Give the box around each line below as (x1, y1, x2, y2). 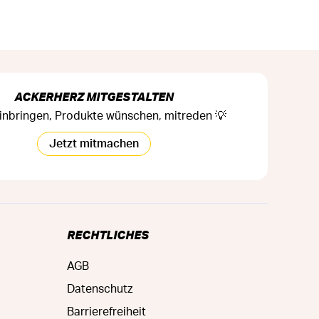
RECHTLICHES (67, 226, 149, 242)
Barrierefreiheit (67, 305, 146, 318)
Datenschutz (67, 283, 132, 295)
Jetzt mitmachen (48, 137, 139, 150)
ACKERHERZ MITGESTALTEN (14, 88, 174, 104)
